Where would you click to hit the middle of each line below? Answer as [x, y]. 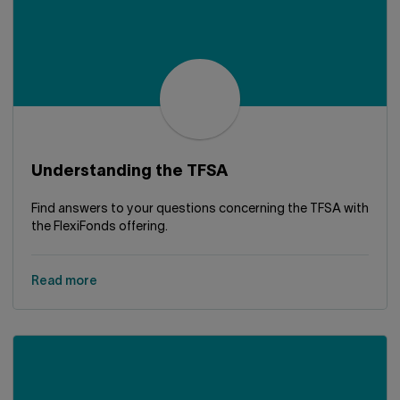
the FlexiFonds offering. [100, 227]
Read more [64, 282]
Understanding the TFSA [129, 172]
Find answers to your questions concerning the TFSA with [200, 209]
